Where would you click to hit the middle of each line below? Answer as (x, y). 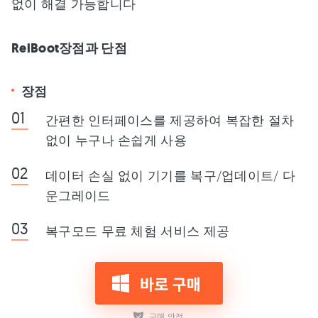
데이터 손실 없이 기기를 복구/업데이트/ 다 (171, 176)
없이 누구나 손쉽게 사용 (116, 140)
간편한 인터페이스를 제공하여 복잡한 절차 (170, 120)
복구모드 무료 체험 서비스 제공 (138, 231)
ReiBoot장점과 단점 (69, 49)
